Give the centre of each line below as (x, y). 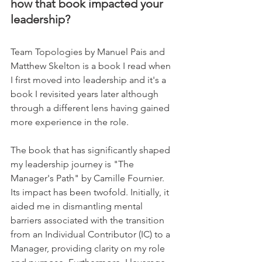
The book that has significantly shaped (92, 150)
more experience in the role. (75, 122)
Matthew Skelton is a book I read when (92, 65)
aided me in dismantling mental (78, 206)
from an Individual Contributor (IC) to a (92, 234)
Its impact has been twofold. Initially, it (91, 192)
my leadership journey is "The (73, 164)
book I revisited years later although (86, 94)
